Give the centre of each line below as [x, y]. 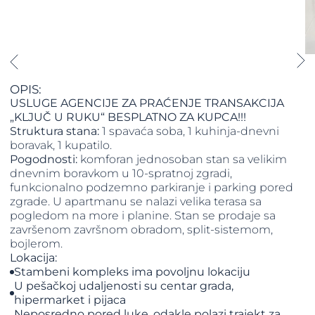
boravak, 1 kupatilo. [61, 146]
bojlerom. [37, 244]
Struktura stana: [55, 131]
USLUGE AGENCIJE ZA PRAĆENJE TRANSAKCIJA [147, 103]
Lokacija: [34, 258]
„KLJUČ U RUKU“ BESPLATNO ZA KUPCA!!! [128, 117]
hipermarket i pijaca [70, 300]
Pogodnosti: [45, 160]
